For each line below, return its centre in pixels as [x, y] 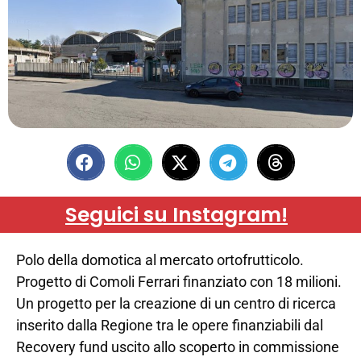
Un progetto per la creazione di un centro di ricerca [176, 304]
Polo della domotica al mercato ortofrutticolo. [160, 260]
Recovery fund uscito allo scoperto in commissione [178, 347]
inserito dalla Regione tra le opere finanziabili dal [170, 326]
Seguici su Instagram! [176, 215]
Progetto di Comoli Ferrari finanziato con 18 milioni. [179, 282]
